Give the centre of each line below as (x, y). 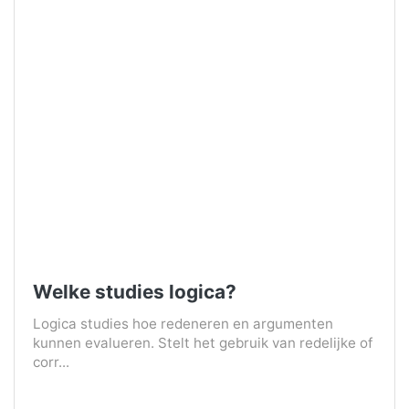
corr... (51, 362)
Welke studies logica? (135, 292)
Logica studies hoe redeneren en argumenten (183, 324)
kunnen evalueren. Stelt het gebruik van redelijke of (203, 343)
